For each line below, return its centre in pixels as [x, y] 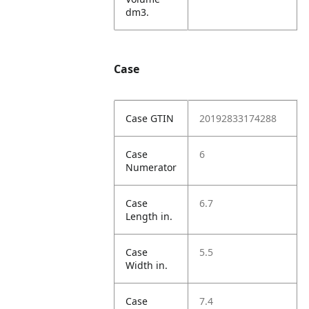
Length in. [149, 216]
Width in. [147, 265]
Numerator [151, 167]
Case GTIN [150, 118]
